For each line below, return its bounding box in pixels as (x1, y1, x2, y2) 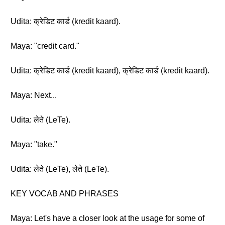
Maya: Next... (11, 91, 57, 99)
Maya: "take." (11, 140, 57, 149)
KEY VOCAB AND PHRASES (11, 189, 119, 198)
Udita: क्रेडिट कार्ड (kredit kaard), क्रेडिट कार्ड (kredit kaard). (11, 66, 209, 75)
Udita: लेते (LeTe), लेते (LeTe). (11, 165, 109, 173)
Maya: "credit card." (11, 42, 79, 50)
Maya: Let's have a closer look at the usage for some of (11, 214, 204, 222)
